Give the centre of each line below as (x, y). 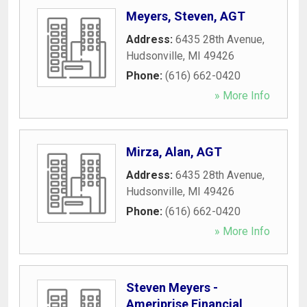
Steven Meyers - (172, 287)
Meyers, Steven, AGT (186, 16)
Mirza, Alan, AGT (174, 151)
